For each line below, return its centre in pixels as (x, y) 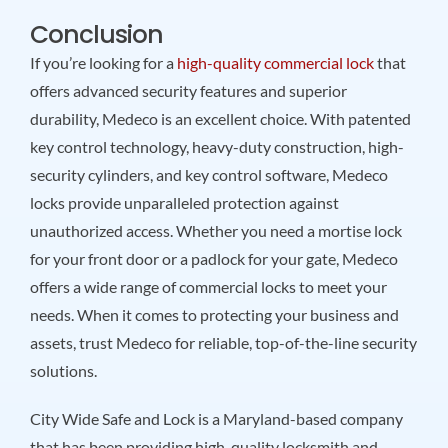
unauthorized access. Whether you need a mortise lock (215, 230)
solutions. (63, 370)
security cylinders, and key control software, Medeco (208, 174)
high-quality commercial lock (275, 62)
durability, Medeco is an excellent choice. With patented (220, 118)
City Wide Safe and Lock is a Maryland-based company (216, 418)
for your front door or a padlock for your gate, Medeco (213, 258)
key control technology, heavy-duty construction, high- (216, 146)
